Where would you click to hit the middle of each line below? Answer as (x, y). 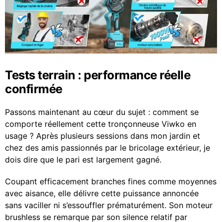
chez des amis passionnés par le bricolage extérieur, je (108, 147)
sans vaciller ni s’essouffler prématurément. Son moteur (109, 205)
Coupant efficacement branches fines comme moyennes (111, 181)
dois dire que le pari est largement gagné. (83, 159)
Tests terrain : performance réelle (98, 75)
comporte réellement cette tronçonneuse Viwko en (101, 124)
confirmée (34, 89)
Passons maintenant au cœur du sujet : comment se (102, 112)
